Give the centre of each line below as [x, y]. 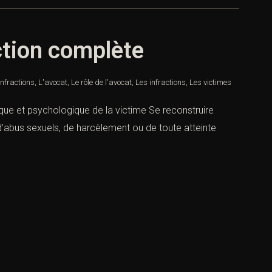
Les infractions [161, 83]
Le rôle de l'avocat [101, 83]
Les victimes [210, 83]
